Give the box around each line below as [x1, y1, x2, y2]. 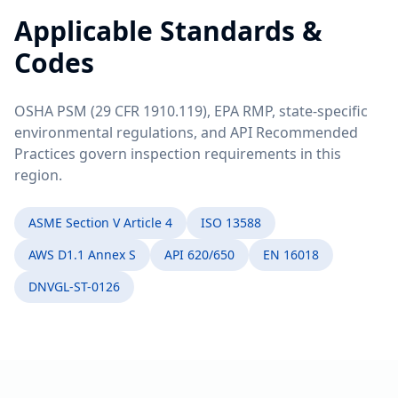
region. [14, 165, 62, 185]
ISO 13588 [201, 214, 261, 231]
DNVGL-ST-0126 [28, 278, 120, 295]
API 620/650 [164, 246, 235, 263]
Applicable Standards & [14, 12, 322, 49]
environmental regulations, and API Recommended [14, 123, 358, 142]
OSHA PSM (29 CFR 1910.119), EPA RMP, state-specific [14, 101, 368, 121]
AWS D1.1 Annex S [28, 246, 136, 263]
